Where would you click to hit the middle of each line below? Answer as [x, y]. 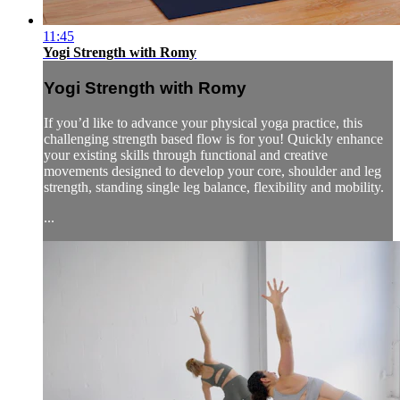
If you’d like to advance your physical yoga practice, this [203, 122]
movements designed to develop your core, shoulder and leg [212, 171]
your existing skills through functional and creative [186, 154]
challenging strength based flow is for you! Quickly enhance [213, 138]
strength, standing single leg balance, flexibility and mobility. [214, 187]
